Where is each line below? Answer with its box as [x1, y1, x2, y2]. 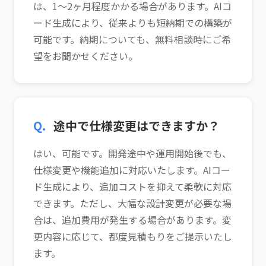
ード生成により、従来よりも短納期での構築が [33, 15, 232, 30]
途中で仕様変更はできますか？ [50, 117, 220, 134]
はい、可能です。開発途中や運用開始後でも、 [33, 146, 232, 160]
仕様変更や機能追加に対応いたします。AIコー [33, 163, 230, 177]
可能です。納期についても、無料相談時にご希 [33, 32, 231, 46]
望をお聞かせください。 [33, 49, 138, 63]
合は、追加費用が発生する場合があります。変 [33, 213, 232, 227]
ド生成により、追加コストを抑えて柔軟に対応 [33, 179, 232, 194]
